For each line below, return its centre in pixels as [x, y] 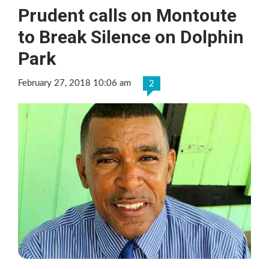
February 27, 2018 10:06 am [74, 83]
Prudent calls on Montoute [127, 15]
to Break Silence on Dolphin [131, 37]
